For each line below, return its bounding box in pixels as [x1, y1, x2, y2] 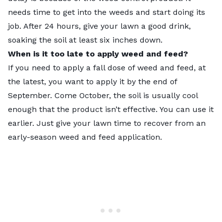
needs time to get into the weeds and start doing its [8, 7, 205, 17]
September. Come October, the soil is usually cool [8, 90, 198, 100]
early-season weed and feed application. [8, 132, 165, 142]
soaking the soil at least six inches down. [8, 35, 163, 45]
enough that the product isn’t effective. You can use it [8, 104, 214, 114]
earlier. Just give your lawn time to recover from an [8, 118, 206, 128]
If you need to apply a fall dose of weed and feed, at [8, 62, 206, 72]
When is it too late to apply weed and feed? [8, 49, 188, 58]
